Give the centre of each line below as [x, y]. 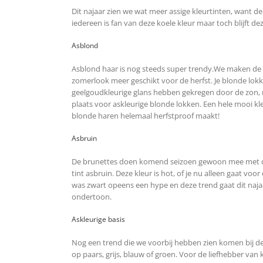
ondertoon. [92, 197]
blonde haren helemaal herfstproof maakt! [146, 116]
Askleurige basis [98, 220]
